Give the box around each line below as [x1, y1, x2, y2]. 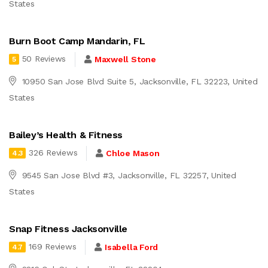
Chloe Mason [106, 148, 160, 159]
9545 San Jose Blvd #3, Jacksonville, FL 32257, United [22, 170, 236, 180]
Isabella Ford [105, 242, 159, 252]
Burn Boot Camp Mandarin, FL [9, 35, 145, 47]
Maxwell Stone [94, 54, 156, 65]
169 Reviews [29, 242, 77, 252]
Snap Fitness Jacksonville [9, 223, 127, 234]
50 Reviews [22, 54, 66, 64]
